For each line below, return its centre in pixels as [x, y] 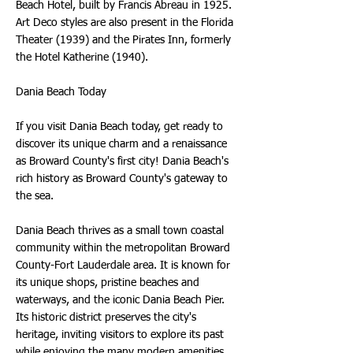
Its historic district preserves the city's [106, 318]
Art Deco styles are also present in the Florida [124, 23]
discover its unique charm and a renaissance [121, 144]
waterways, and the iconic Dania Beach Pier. [120, 300]
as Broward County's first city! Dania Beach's [122, 162]
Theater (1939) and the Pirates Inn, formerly [123, 40]
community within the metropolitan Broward [123, 248]
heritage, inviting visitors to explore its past [120, 335]
